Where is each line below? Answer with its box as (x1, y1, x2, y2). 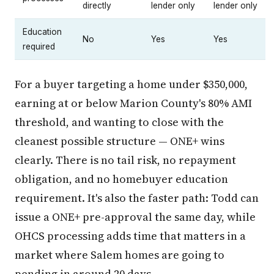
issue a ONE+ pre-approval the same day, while (15, 209, 256, 224)
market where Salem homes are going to (15, 246, 224, 262)
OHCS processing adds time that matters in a (15, 228, 246, 243)
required (23, 41, 55, 51)
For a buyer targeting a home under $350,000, (15, 76, 248, 92)
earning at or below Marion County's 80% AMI (15, 95, 252, 111)
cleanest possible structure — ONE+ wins (15, 133, 224, 149)
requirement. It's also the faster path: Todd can (15, 190, 259, 206)
